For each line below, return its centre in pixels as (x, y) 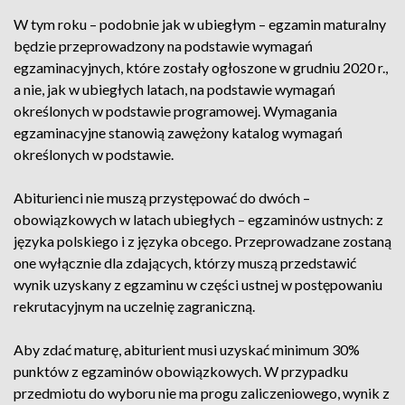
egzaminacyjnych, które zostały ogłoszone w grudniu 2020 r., (201, 67)
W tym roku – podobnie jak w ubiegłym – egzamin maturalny (200, 24)
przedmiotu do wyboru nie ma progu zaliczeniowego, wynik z (202, 393)
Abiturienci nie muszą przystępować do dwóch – (162, 198)
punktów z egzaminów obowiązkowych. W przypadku (181, 371)
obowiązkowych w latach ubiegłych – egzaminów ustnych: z (198, 219)
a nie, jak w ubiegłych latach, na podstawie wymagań (174, 89)
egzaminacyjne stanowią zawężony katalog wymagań (178, 132)
